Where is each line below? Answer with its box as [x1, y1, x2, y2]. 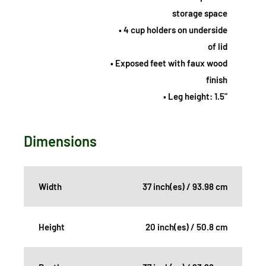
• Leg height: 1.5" [163, 91, 227, 102]
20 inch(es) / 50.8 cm [145, 221, 227, 233]
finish [206, 74, 227, 85]
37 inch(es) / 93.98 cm [142, 181, 227, 192]
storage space [172, 8, 227, 19]
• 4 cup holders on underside [119, 24, 227, 36]
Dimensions [24, 132, 97, 150]
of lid [208, 41, 227, 52]
